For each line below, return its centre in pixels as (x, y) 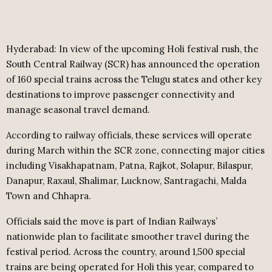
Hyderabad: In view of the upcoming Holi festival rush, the (132, 49)
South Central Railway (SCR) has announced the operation (133, 64)
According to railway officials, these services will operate (129, 135)
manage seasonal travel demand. (78, 110)
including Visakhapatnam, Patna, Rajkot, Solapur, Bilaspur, (129, 166)
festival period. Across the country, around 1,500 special (126, 252)
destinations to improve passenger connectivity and (120, 95)
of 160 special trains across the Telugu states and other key (134, 80)
